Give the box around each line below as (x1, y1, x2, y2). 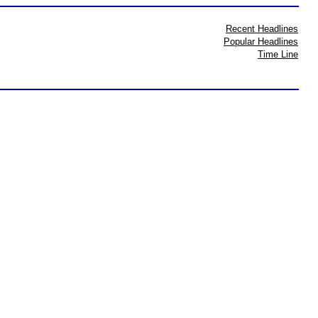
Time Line (258, 49, 298, 60)
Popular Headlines (224, 36, 298, 47)
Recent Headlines (226, 23, 298, 34)
